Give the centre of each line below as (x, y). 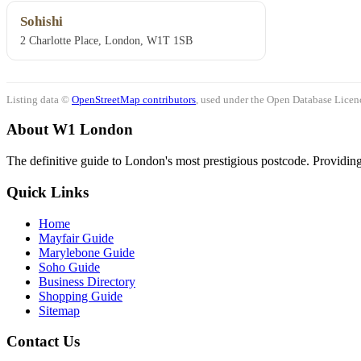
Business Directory (87, 281)
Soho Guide (69, 267)
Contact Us (43, 342)
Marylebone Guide (87, 252)
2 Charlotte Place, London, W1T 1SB (106, 41)
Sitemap (59, 310)
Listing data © (39, 99)
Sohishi (41, 22)
